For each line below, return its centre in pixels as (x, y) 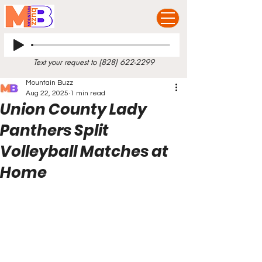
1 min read (88, 93)
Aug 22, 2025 (47, 93)
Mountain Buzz (49, 83)
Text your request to (66, 62)
